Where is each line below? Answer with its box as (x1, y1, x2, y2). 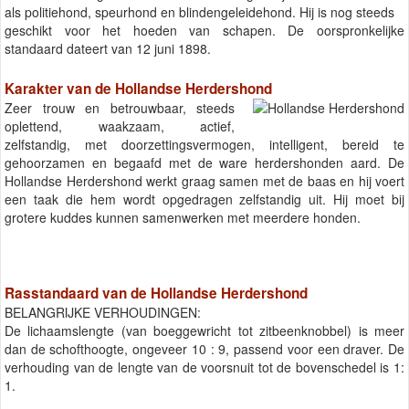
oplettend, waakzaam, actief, (5, 116, 235, 135)
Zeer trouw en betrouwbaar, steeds (5, 98, 235, 117)
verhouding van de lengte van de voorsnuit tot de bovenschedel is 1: (5, 358, 404, 377)
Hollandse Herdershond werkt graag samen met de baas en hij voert (5, 171, 404, 190)
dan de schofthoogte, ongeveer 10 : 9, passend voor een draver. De (5, 340, 404, 359)
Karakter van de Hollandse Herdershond (5, 78, 272, 99)
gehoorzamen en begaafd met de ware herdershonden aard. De (5, 152, 404, 172)
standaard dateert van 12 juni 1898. (5, 39, 211, 58)
